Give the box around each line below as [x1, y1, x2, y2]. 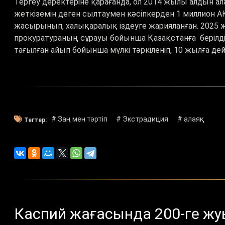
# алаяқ [177, 115, 204, 124]
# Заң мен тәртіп [51, 115, 107, 124]
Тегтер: [24, 116, 47, 124]
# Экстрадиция [116, 115, 169, 124]
